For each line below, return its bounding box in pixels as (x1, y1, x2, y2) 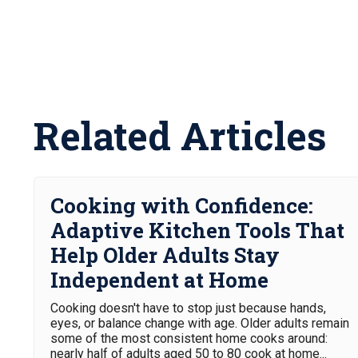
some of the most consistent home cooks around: (50, 331, 328, 346)
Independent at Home (50, 266, 268, 293)
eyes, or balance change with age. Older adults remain (50, 316, 349, 331)
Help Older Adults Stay (50, 241, 280, 268)
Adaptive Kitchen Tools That (50, 217, 344, 244)
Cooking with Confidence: (50, 192, 313, 219)
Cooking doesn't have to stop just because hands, (50, 300, 326, 316)
